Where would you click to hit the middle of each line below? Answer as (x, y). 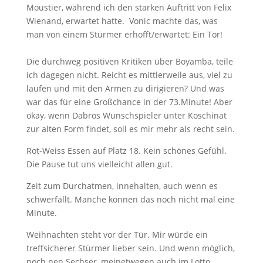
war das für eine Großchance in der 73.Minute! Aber (129, 102)
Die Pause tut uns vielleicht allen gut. (99, 164)
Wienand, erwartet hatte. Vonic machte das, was (122, 21)
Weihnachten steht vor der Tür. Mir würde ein (117, 234)
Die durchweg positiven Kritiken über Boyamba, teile (129, 61)
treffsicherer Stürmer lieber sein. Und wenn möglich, (130, 248)
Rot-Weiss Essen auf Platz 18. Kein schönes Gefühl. (126, 150)
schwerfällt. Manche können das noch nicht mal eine (130, 199)
